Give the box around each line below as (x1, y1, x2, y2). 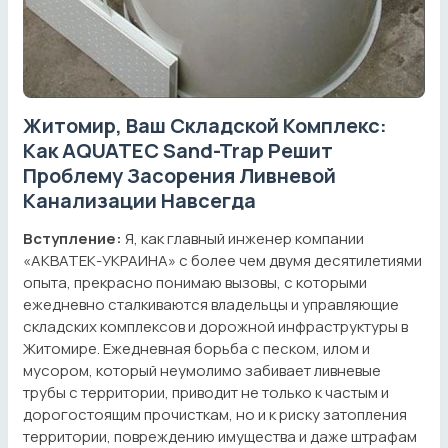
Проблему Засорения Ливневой (23, 161, 336, 189)
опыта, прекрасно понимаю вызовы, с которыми (23, 271, 367, 293)
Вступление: (23, 227, 122, 249)
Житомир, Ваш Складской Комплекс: (23, 111, 387, 139)
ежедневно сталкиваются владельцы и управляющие (23, 293, 399, 315)
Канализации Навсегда (23, 186, 256, 214)
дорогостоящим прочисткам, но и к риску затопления (23, 403, 407, 425)
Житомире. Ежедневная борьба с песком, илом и (23, 337, 370, 359)
